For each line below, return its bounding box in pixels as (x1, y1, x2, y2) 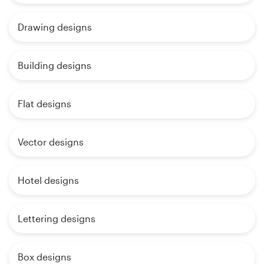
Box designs (18, 250, 71, 262)
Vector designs (18, 136, 84, 147)
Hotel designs (18, 174, 79, 186)
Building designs (18, 59, 91, 71)
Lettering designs (18, 212, 95, 224)
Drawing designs (18, 21, 92, 32)
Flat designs (18, 97, 71, 109)
